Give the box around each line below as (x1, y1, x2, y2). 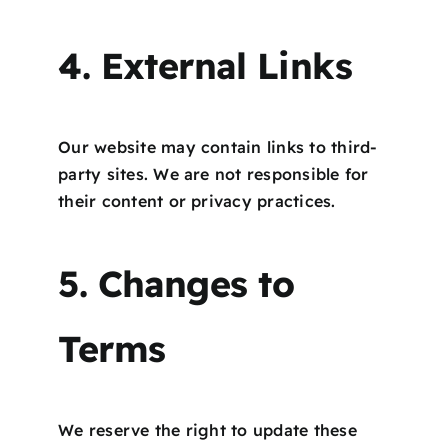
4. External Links (58, 42, 352, 88)
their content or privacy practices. (58, 190, 336, 211)
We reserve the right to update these (58, 419, 357, 440)
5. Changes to (58, 260, 295, 306)
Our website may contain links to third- (58, 136, 378, 157)
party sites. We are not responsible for (58, 163, 369, 184)
